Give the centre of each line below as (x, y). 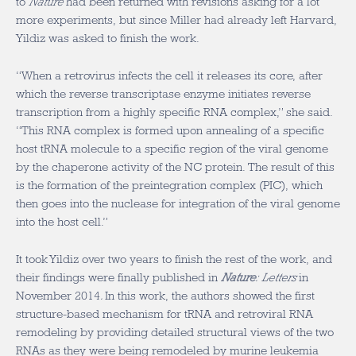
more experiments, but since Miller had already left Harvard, (176, 20)
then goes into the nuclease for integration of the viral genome (178, 203)
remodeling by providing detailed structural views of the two (175, 332)
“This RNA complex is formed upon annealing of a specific (170, 130)
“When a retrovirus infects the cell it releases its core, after (169, 75)
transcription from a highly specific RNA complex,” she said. (174, 112)
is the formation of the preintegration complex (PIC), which (169, 185)
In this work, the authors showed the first (210, 296)
